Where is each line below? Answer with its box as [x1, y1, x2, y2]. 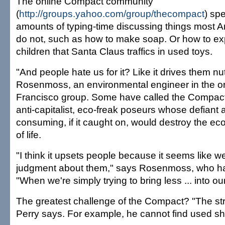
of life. [16, 129, 41, 140]
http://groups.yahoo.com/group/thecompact [19, 8, 204, 19]
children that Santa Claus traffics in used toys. [16, 46, 212, 57]
